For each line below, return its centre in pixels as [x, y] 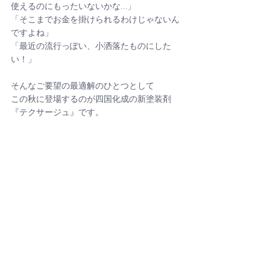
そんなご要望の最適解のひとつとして [83, 86]
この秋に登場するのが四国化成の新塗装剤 [91, 100]
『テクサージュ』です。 [57, 113]
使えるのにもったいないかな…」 [73, 7]
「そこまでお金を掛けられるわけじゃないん [95, 20]
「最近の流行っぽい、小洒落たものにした [91, 47]
